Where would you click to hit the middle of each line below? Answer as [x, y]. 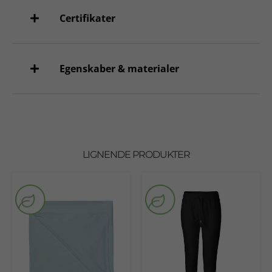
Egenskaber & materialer [118, 69]
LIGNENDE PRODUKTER [136, 155]
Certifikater [86, 19]
